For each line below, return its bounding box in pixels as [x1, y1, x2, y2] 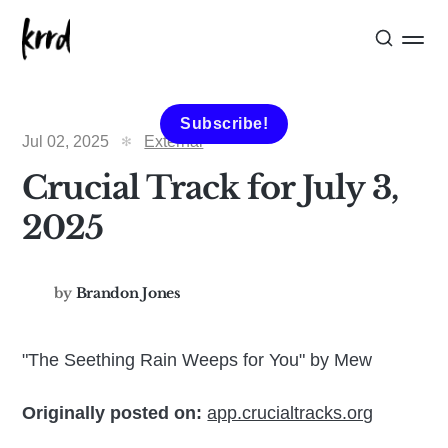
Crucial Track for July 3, [22, 168, 399, 208]
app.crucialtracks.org [207, 403, 374, 423]
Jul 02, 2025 [22, 133, 110, 150]
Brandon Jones [75, 283, 181, 302]
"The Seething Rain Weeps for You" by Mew [22, 350, 373, 370]
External [144, 133, 204, 150]
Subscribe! [180, 115, 268, 132]
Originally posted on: [22, 403, 203, 423]
